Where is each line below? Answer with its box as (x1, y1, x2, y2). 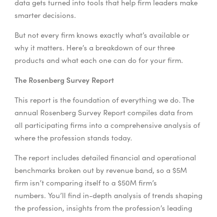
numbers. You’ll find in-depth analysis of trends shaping (15, 190, 202, 201)
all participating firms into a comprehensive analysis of (15, 120, 200, 130)
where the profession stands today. (15, 133, 134, 143)
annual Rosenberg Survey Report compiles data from (15, 108, 193, 118)
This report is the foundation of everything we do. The (15, 95, 194, 105)
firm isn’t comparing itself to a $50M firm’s (15, 178, 157, 188)
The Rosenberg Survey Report (15, 75, 114, 85)
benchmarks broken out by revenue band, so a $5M (15, 165, 187, 175)
